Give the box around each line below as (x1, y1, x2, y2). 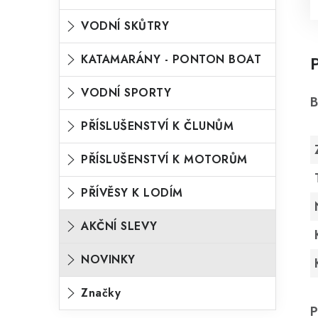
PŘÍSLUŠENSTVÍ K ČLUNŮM (81, 118, 234, 134)
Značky (81, 285, 121, 301)
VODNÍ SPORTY (81, 84, 171, 101)
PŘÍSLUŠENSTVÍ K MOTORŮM (81, 151, 248, 168)
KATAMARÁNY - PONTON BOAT (81, 51, 261, 67)
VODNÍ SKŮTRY (81, 18, 169, 34)
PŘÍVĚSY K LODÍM (81, 185, 183, 201)
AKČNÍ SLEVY (81, 218, 158, 234)
